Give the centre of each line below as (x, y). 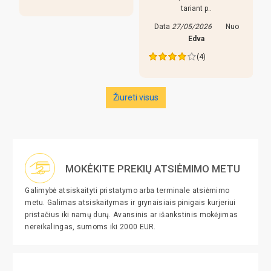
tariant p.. (196, 8)
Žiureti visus (135, 98)
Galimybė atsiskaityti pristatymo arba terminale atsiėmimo (127, 191)
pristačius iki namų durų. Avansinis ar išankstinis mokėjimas (132, 215)
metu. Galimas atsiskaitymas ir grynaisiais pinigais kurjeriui (130, 203)
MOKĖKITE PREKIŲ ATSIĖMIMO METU (153, 169)
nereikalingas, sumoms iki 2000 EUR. (90, 227)
